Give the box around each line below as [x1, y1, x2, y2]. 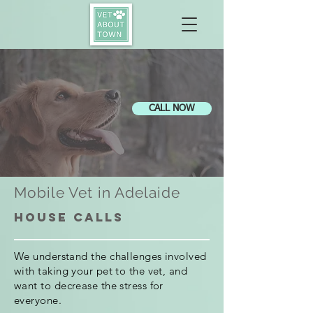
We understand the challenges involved [14, 249, 207, 263]
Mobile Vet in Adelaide [14, 184, 181, 201]
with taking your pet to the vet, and [14, 264, 188, 277]
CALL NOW [149, 103, 195, 113]
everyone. [14, 293, 65, 307]
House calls [14, 210, 124, 225]
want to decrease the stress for [14, 279, 163, 292]
